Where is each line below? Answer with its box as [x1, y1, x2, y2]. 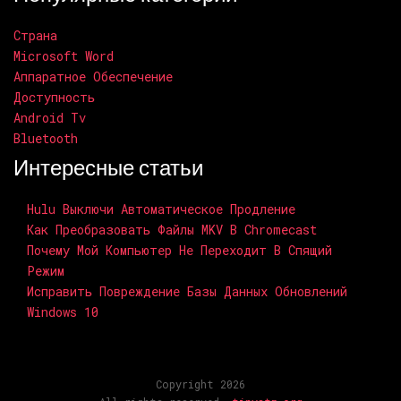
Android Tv [13, 109, 86, 127]
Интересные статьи [13, 155, 203, 183]
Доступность [13, 89, 95, 107]
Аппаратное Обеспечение [13, 68, 173, 86]
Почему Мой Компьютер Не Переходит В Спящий [27, 242, 332, 260]
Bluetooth [13, 130, 78, 148]
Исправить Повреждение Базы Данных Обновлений [27, 283, 347, 301]
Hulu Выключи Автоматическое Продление [27, 200, 295, 218]
